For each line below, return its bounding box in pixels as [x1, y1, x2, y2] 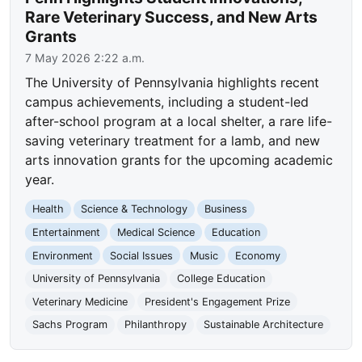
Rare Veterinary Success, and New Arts [25, 7, 318, 27]
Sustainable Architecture [203, 318, 323, 331]
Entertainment [32, 226, 101, 239]
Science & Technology [80, 203, 187, 216]
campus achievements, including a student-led [25, 94, 309, 111]
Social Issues [109, 249, 173, 262]
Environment [32, 249, 94, 262]
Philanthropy [124, 318, 187, 331]
